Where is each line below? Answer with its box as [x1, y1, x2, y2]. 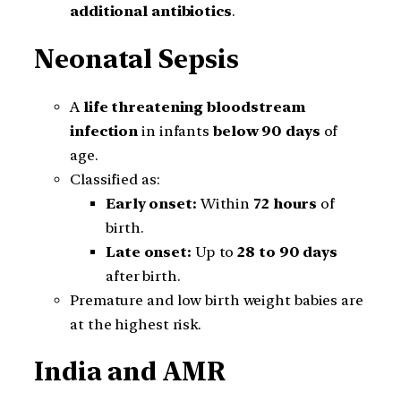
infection [70, 122, 139, 140]
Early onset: [106, 194, 197, 212]
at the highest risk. [70, 315, 201, 333]
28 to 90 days [237, 243, 337, 260]
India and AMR [34, 356, 226, 388]
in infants [138, 122, 213, 140]
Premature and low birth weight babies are [70, 291, 363, 309]
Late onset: [106, 243, 192, 260]
